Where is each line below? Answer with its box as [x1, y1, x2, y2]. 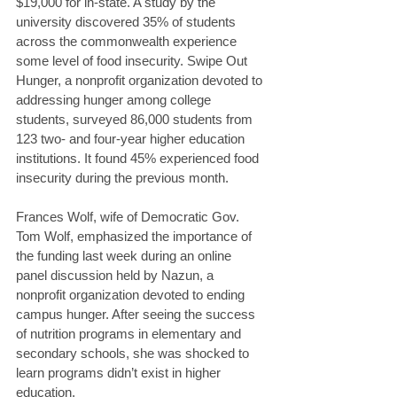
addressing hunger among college [16, 92, 214, 108]
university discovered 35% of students [16, 14, 239, 30]
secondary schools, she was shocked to [16, 346, 253, 362]
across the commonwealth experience [16, 34, 240, 50]
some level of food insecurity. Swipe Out [16, 53, 251, 69]
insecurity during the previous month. [16, 170, 229, 186]
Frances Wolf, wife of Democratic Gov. [16, 209, 243, 225]
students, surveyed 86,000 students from [16, 112, 256, 128]
